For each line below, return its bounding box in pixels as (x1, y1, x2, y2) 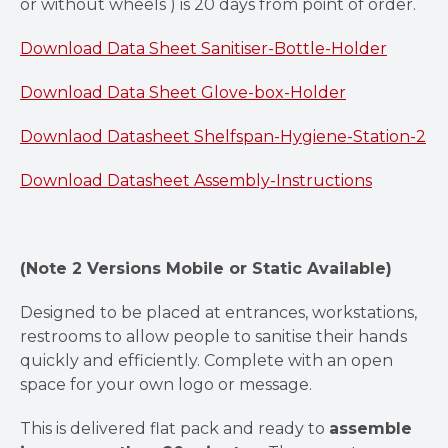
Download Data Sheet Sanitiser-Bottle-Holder (20, 38, 387, 58)
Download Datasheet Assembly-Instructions (20, 170, 372, 190)
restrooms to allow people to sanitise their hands (20, 326, 407, 346)
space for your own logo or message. (20, 374, 312, 394)
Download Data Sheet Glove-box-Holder (20, 82, 346, 102)
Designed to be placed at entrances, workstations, (20, 302, 417, 322)
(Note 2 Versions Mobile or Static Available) (20, 258, 392, 278)
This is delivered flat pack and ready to (20, 418, 329, 438)
